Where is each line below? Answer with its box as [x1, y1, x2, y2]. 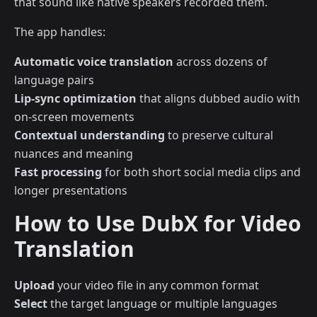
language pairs [14, 72, 94, 88]
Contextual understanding [14, 127, 165, 144]
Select [14, 296, 47, 312]
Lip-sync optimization [14, 91, 137, 107]
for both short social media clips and [102, 164, 301, 180]
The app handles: [14, 24, 105, 40]
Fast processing [14, 164, 102, 180]
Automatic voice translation [14, 54, 173, 70]
